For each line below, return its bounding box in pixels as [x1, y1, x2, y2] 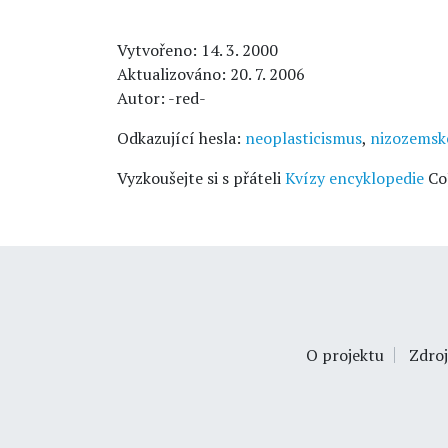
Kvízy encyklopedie [285, 167, 424, 189]
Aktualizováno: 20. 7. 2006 [117, 63, 305, 85]
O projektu [305, 343, 384, 366]
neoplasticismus [245, 127, 362, 149]
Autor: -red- [117, 87, 206, 109]
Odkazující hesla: [117, 127, 245, 149]
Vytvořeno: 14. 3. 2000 [117, 39, 278, 61]
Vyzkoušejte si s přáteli [117, 167, 285, 189]
